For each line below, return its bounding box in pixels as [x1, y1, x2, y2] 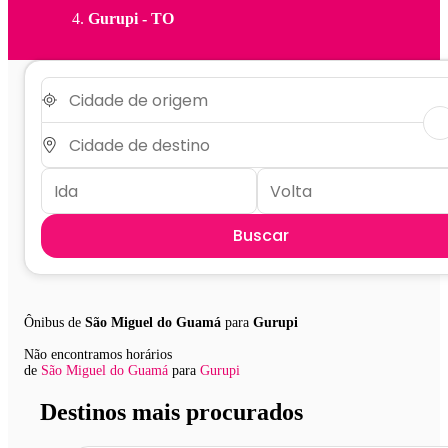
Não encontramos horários [24, 347, 172, 363]
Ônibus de [24, 315, 85, 331]
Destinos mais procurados [40, 398, 303, 425]
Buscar [233, 224, 289, 248]
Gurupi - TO [88, 10, 174, 28]
